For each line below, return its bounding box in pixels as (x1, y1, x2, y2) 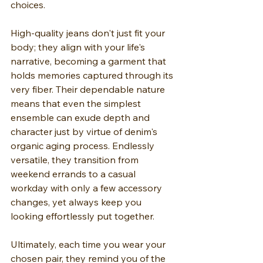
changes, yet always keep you (11, 196, 144, 208)
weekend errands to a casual (11, 168, 138, 180)
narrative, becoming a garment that (11, 55, 168, 68)
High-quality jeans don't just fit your (11, 27, 167, 39)
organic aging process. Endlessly (11, 140, 157, 152)
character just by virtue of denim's (11, 126, 160, 138)
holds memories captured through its (11, 69, 176, 82)
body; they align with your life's (11, 41, 147, 53)
